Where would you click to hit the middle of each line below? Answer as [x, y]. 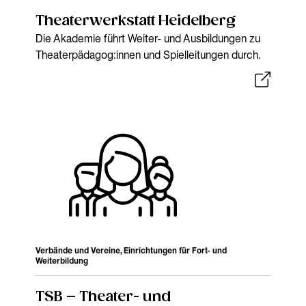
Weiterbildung [62, 261]
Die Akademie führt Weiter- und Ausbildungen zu [148, 38]
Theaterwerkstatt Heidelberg [136, 21]
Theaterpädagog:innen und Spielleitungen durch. [148, 54]
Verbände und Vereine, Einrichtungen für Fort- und [131, 251]
